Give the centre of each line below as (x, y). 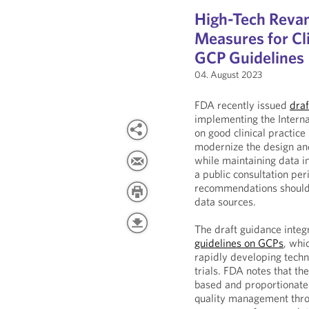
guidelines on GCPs (239, 243)
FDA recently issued (242, 105)
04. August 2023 (229, 74)
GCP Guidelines (250, 57)
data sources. (226, 201)
